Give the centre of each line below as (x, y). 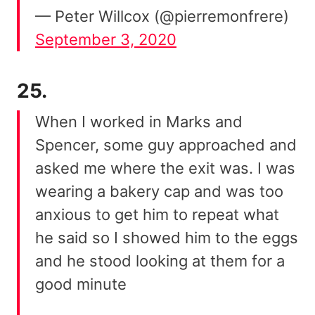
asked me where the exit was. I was (165, 168)
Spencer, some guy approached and (166, 144)
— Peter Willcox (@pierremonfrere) (162, 16)
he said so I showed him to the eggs (167, 237)
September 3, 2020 (106, 39)
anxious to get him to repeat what (157, 214)
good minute (81, 284)
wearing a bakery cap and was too (159, 191)
